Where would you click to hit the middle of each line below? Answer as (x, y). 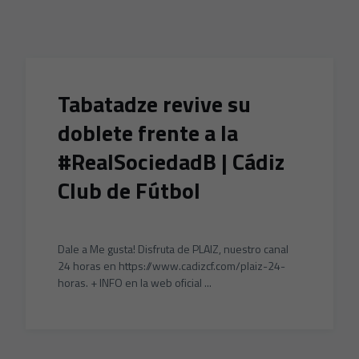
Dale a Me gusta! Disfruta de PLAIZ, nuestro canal (173, 249)
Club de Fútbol (129, 190)
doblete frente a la (148, 133)
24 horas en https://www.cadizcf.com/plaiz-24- (171, 266)
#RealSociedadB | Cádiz (171, 161)
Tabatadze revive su (154, 104)
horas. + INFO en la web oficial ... (135, 282)
